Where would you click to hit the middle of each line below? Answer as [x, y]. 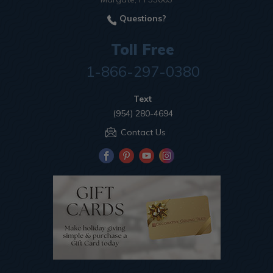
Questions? [141, 19]
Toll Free [143, 49]
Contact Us [143, 132]
